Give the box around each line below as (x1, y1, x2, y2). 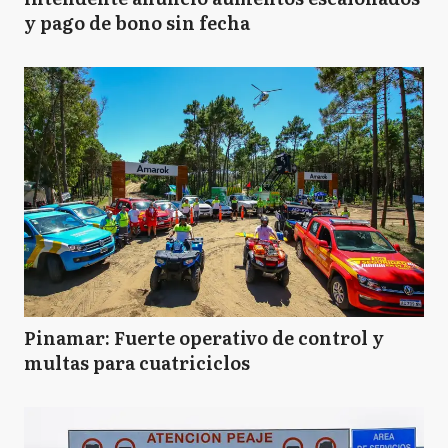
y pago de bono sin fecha (24, 9, 250, 36)
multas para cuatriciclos (24, 349, 250, 376)
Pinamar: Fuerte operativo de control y (24, 324, 384, 351)
